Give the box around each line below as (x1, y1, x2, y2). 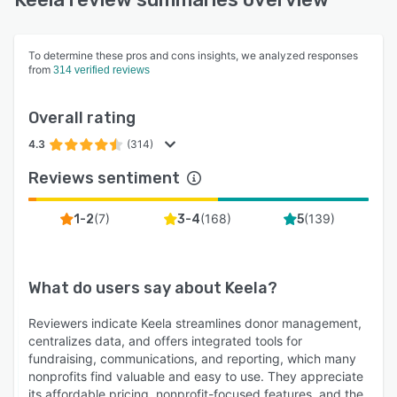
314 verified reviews (53, 64, 150, 77)
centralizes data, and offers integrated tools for (28, 333, 302, 349)
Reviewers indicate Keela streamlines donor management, (28, 315, 362, 331)
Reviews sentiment (28, 168, 180, 189)
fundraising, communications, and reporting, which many (28, 351, 356, 367)
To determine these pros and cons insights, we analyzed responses (28, 49, 358, 63)
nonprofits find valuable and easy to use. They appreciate (28, 369, 363, 385)
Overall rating (28, 108, 136, 128)
